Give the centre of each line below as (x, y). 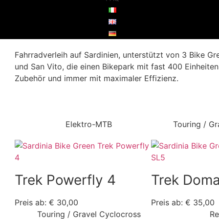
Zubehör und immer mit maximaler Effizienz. (96, 78)
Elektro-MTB (89, 124)
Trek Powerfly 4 (65, 180)
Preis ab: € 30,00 (46, 203)
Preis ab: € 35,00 (183, 203)
